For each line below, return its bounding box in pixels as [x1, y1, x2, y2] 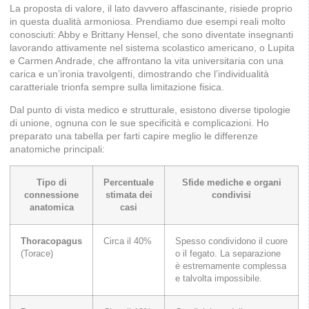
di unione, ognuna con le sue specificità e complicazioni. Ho [10, 117, 269, 129]
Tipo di [36, 178, 67, 188]
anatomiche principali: [10, 143, 105, 155]
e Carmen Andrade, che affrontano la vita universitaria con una [10, 54, 283, 66]
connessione [24, 190, 79, 201]
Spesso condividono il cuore [175, 237, 288, 247]
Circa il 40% [103, 237, 152, 247]
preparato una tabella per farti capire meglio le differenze [10, 130, 258, 142]
